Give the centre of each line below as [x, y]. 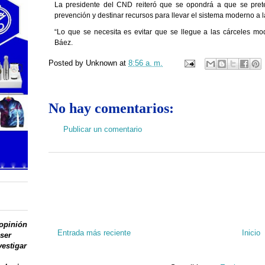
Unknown [101, 63]
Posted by [67, 63]
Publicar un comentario [103, 129]
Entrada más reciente [94, 233]
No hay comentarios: [111, 108]
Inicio [251, 233]
